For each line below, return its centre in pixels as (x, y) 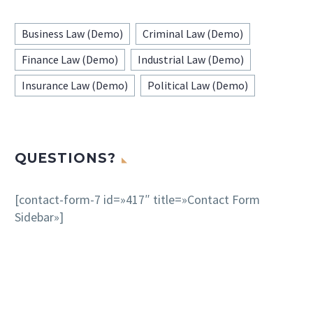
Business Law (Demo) (72, 33)
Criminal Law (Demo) (193, 33)
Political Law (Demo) (198, 85)
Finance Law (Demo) (70, 59)
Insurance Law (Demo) (75, 85)
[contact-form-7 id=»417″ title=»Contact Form (137, 199)
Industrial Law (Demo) (191, 59)
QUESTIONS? (65, 158)
